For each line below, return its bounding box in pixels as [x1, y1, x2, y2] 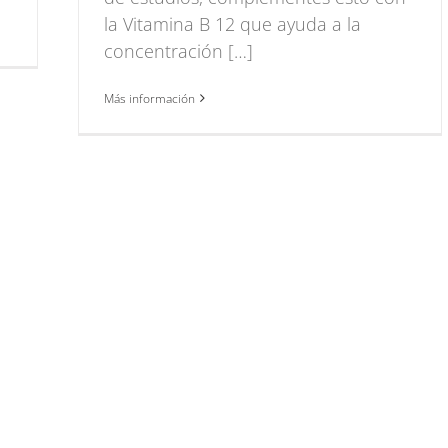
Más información [104, 89, 195, 107]
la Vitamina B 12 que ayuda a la [104, 11, 361, 36]
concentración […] [104, 38, 253, 63]
